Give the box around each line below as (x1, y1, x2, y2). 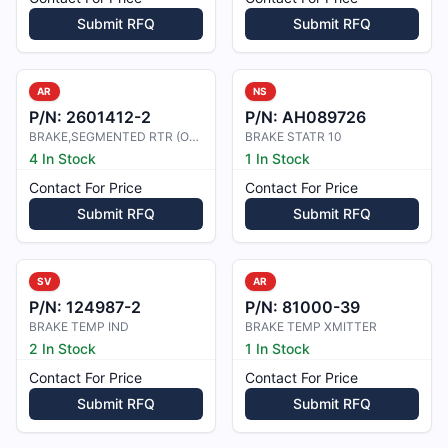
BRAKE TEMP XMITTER (245, 319, 377, 334)
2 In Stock (29, 340, 96, 357)
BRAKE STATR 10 (245, 129, 342, 144)
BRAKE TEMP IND (29, 319, 129, 334)
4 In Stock (29, 150, 96, 167)
